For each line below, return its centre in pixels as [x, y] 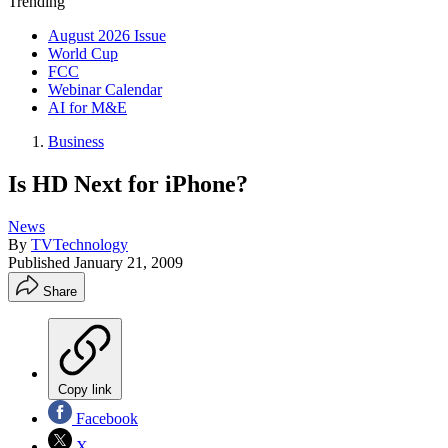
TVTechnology [79, 244]
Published [41, 262]
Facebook [105, 418]
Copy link [85, 389]
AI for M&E [87, 107]
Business [76, 141]
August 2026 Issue [107, 35]
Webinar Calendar [105, 89]
